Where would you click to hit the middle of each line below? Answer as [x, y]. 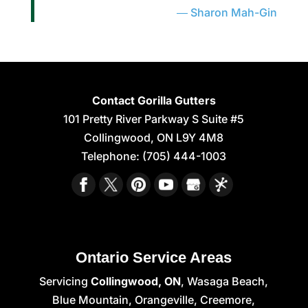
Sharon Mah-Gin [234, 13]
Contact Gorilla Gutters [154, 101]
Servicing [65, 282]
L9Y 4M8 [200, 138]
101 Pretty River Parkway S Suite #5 [154, 119]
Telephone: [112, 156]
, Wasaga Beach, [225, 282]
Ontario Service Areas [154, 258]
